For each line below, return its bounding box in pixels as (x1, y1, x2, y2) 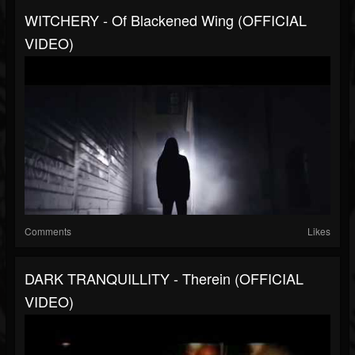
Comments (25, 224, 71, 239)
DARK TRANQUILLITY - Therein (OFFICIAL (25, 268, 303, 289)
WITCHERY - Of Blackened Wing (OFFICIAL (25, 10, 307, 31)
